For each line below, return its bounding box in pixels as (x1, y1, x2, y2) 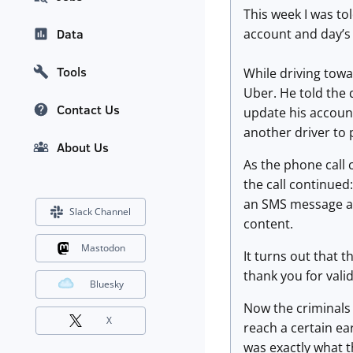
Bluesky (90, 277, 124, 292)
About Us (57, 139, 109, 157)
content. (243, 215, 293, 232)
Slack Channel (69, 205, 131, 219)
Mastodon (80, 241, 125, 255)
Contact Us (57, 101, 120, 119)
